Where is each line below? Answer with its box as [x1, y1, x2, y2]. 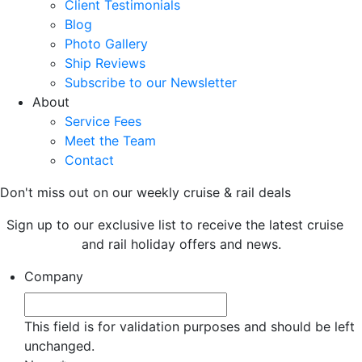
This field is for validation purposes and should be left [24, 318, 355, 335]
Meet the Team [65, 133, 156, 149]
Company [24, 268, 83, 284]
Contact [65, 152, 114, 168]
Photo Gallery [65, 36, 148, 52]
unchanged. [24, 338, 95, 354]
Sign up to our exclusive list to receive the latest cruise [6, 217, 356, 233]
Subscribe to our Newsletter [65, 74, 237, 90]
